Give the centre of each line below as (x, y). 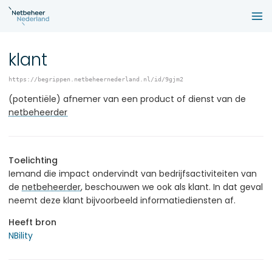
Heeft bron (32, 222)
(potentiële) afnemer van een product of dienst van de (127, 99)
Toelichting (33, 160)
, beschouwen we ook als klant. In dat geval (172, 187)
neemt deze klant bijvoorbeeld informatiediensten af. (122, 200)
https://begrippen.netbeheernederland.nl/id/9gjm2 (96, 79)
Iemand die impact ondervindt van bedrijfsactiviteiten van (133, 173)
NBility (21, 235)
